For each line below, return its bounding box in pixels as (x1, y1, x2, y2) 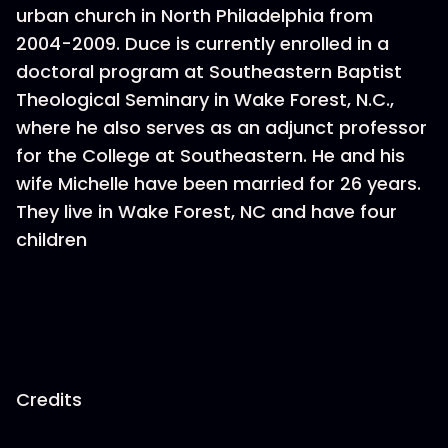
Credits (16, 387, 82, 412)
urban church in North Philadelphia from (16, 3, 373, 28)
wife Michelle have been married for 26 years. (16, 171, 421, 196)
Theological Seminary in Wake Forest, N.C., (16, 87, 394, 112)
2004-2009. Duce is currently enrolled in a (16, 31, 389, 56)
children (16, 227, 87, 252)
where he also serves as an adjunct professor (16, 115, 427, 140)
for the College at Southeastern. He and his (16, 143, 405, 168)
